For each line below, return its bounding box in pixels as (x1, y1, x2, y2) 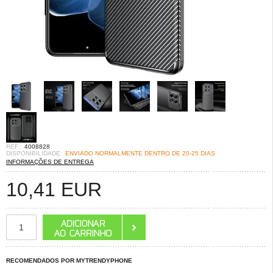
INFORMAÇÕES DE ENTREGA (6, 158, 94, 165)
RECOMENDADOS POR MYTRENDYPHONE (6, 257, 132, 264)
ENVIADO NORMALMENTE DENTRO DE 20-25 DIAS (65, 150, 215, 157)
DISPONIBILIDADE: (6, 150, 62, 157)
